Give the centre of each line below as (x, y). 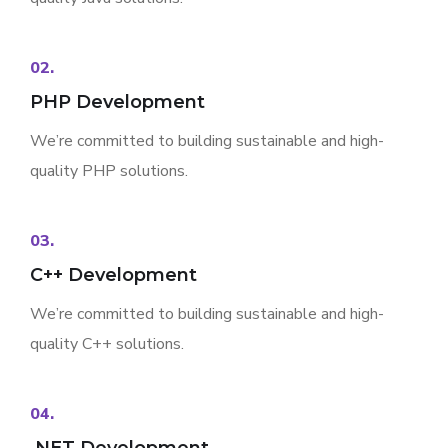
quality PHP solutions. (109, 171)
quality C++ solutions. (107, 344)
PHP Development (117, 102)
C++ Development (113, 275)
